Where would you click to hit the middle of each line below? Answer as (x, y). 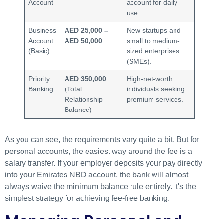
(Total (73, 89)
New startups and (154, 31)
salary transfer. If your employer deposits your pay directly (104, 163)
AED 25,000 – (87, 31)
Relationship (84, 99)
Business (43, 31)
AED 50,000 (84, 41)
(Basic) (39, 51)
